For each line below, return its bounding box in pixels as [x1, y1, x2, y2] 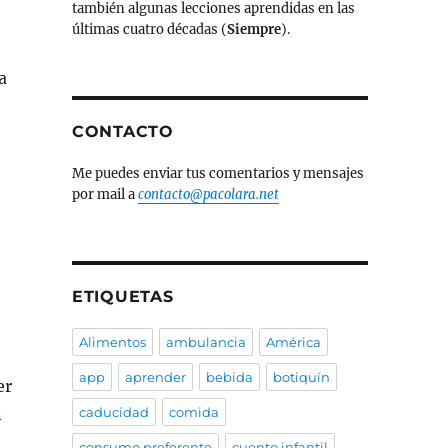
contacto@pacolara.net [137, 186, 279, 204]
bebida [205, 369, 253, 386]
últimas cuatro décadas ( [71, 21, 227, 39]
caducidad [78, 404, 149, 421]
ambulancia [165, 334, 246, 351]
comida [168, 404, 219, 421]
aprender [124, 369, 186, 386]
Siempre [226, 21, 281, 39]
